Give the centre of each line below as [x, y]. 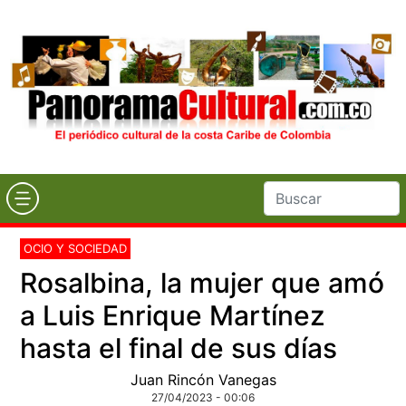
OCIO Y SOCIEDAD [76, 248]
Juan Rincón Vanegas [203, 379]
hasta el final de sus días [179, 348]
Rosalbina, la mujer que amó [203, 282]
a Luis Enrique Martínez [173, 315]
